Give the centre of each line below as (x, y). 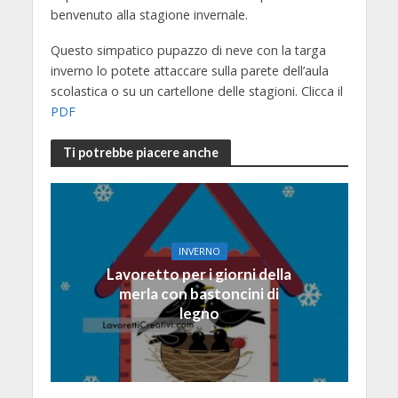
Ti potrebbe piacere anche (140, 152)
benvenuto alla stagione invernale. (149, 14)
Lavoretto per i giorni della (199, 274)
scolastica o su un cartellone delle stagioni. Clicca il (196, 92)
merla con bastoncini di (199, 293)
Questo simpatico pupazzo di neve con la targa (188, 51)
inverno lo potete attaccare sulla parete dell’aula (189, 71)
